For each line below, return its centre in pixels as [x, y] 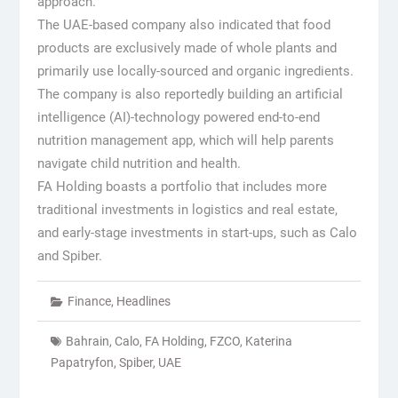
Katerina [268, 342]
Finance [89, 302]
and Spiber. [69, 256]
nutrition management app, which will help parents [185, 141]
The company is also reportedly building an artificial [190, 95]
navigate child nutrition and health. [139, 164]
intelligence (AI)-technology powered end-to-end [178, 118]
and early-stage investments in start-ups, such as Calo [197, 233]
